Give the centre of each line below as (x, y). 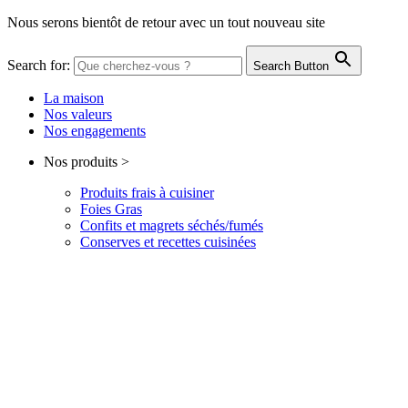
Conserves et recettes (140, 242)
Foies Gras (111, 209)
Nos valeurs (78, 114)
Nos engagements (95, 131)
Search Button (291, 66)
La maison (74, 98)
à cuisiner (185, 193)
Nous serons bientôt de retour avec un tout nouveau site (166, 22)
